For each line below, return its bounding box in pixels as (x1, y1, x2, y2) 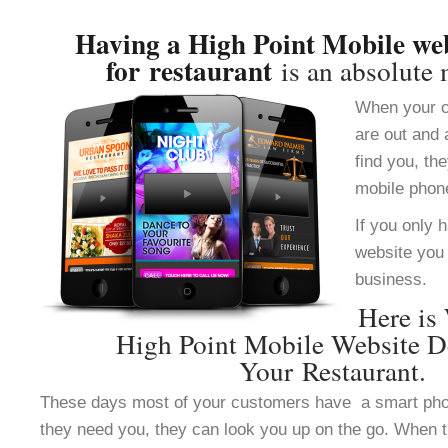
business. (355, 269, 427, 289)
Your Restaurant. (239, 352, 426, 389)
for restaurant (105, 50, 281, 90)
